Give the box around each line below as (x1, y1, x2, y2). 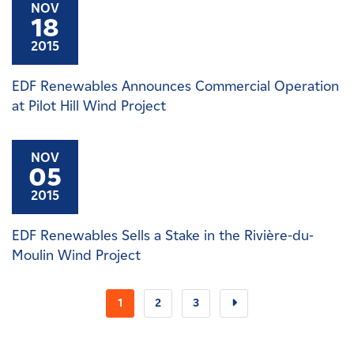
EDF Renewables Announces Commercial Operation (12, 77, 339, 95)
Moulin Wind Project (12, 247, 141, 264)
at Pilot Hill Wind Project (12, 97, 166, 115)
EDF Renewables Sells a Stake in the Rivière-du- (12, 227, 314, 244)
